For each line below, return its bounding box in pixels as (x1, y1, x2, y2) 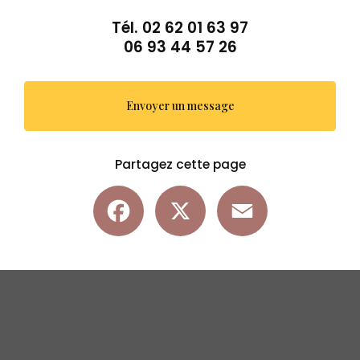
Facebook (143, 184, 202, 201)
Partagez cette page (114, 155, 246, 173)
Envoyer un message (125, 98, 235, 113)
